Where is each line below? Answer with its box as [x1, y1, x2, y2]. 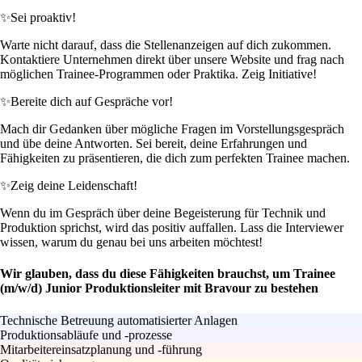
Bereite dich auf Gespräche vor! [11, 95, 173, 109]
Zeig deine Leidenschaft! [11, 179, 137, 193]
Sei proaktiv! [11, 11, 76, 25]
